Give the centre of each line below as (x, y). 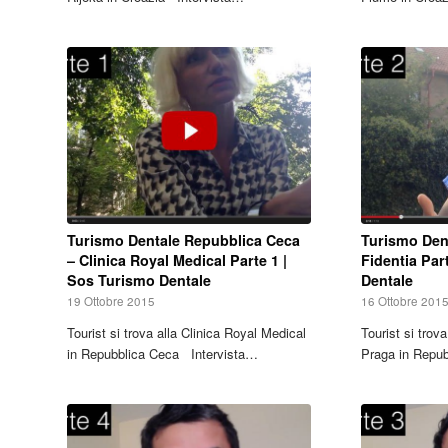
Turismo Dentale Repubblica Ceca (183, 240)
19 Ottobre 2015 (111, 301)
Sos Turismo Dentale (139, 280)
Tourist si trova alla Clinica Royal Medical (186, 333)
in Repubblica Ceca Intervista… (162, 354)
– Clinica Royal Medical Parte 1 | (177, 260)
